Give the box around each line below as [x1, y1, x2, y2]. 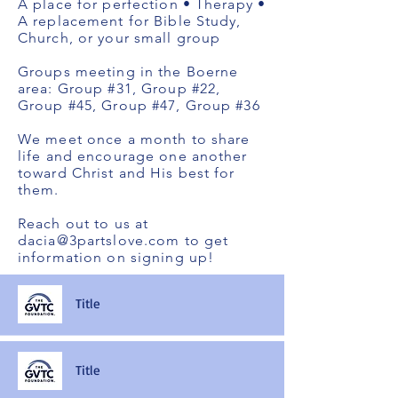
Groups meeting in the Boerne [18, 63, 239, 80]
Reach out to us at [18, 215, 149, 232]
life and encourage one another [18, 147, 248, 164]
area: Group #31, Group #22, [18, 80, 221, 97]
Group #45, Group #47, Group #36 [18, 97, 260, 114]
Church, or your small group [18, 29, 221, 46]
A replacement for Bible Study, [18, 12, 242, 29]
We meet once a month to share [18, 131, 251, 147]
